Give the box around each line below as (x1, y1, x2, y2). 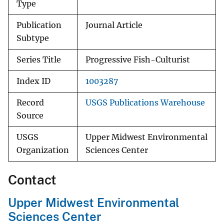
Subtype (16, 33, 49, 43)
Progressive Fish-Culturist (85, 55, 190, 65)
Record (16, 98, 44, 108)
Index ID (16, 76, 50, 86)
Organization (16, 145, 69, 155)
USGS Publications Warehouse (85, 98, 205, 108)
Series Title (16, 55, 61, 65)
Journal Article (85, 20, 142, 30)
